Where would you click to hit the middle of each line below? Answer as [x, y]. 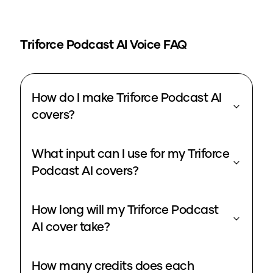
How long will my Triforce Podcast [125, 211]
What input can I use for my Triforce [130, 154]
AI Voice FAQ [150, 45]
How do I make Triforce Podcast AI [127, 98]
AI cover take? [71, 228]
